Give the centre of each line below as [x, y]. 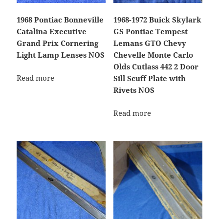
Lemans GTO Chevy [150, 43]
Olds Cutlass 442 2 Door [156, 67]
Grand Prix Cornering [58, 43]
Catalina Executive [52, 32]
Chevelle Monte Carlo [153, 55]
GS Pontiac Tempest [150, 32]
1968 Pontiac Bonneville [60, 20]
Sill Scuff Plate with [149, 78]
